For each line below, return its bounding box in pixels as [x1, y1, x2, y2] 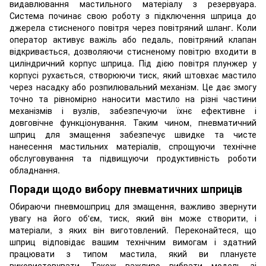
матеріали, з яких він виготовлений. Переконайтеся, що [9, 224, 256, 236]
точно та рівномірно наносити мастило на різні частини [9, 93, 256, 105]
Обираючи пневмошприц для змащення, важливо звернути [9, 200, 256, 213]
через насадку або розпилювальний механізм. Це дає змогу [9, 81, 256, 93]
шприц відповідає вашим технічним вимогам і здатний [9, 236, 256, 248]
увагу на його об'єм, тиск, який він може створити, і [9, 212, 256, 224]
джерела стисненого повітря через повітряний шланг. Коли [9, 21, 256, 34]
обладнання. [9, 164, 60, 176]
